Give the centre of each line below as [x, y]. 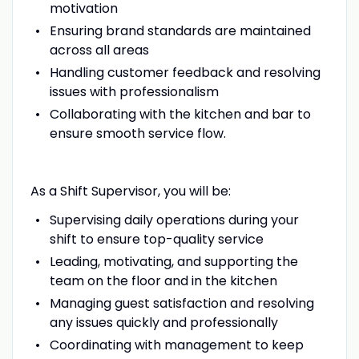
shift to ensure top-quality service [156, 239]
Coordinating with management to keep [176, 345]
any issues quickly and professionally [163, 322]
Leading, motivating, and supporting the [173, 261]
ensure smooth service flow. [137, 133]
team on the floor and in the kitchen [163, 280]
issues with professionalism [134, 91]
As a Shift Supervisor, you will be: [130, 191]
